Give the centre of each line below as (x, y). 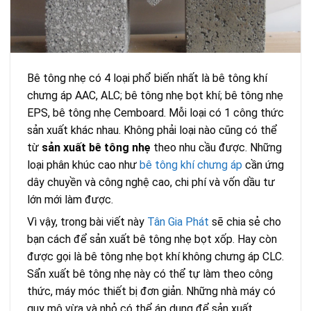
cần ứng (263, 165)
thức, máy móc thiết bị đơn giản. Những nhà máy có (151, 292)
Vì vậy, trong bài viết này (87, 222)
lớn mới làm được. (70, 200)
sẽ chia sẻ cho (245, 222)
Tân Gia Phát (178, 222)
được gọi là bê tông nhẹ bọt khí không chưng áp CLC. (155, 257)
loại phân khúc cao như (83, 165)
